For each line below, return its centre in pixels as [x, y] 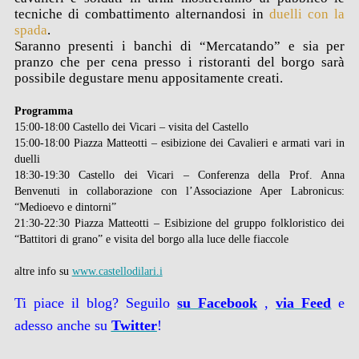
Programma [43, 111]
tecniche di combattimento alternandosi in [141, 14]
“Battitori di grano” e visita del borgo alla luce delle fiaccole [151, 239]
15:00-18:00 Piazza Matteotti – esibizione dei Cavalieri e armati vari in [179, 143]
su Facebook [218, 303]
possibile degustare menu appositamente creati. [148, 78]
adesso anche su [63, 325]
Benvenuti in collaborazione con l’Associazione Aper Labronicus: [179, 191]
